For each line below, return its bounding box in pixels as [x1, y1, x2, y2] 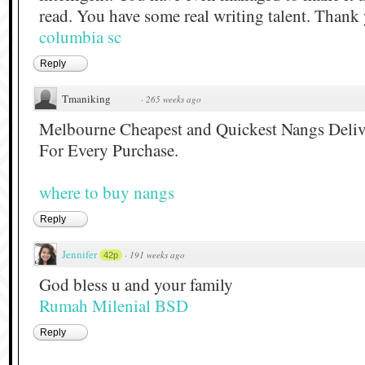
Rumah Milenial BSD [39, 293, 188, 317]
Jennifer [62, 246, 97, 262]
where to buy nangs [39, 180, 174, 204]
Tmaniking [62, 90, 111, 106]
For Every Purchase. [39, 138, 178, 161]
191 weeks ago [130, 248, 185, 261]
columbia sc [39, 24, 121, 48]
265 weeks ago [146, 92, 201, 105]
